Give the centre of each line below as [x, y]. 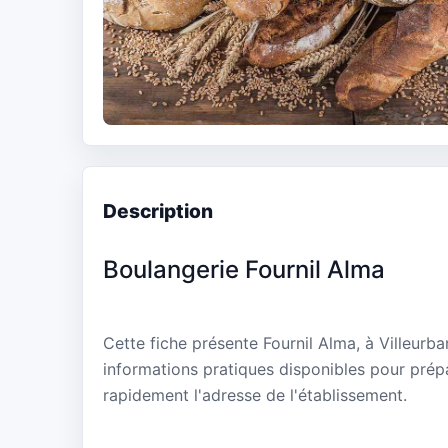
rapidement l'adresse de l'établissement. [255, 395]
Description [158, 211]
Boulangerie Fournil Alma [244, 269]
